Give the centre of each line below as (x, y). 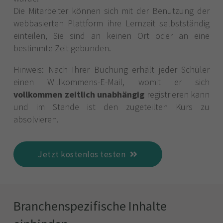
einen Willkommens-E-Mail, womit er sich (111, 82)
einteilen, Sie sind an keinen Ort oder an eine (111, 35)
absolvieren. (36, 119)
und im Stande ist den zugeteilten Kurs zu (111, 107)
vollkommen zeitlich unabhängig (79, 94)
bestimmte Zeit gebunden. (62, 48)
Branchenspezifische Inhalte (90, 206)
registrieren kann (177, 94)
